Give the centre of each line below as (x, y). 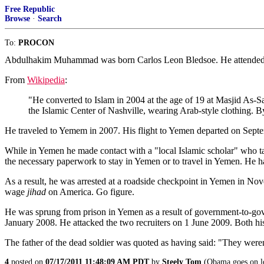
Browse (17, 19)
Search (50, 19)
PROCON (36, 43)
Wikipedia (46, 80)
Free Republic (30, 9)
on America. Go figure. (90, 192)
